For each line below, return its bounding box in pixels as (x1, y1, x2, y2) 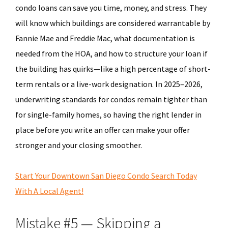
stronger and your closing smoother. (15, 140, 142, 150)
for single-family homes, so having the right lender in (15, 109, 202, 120)
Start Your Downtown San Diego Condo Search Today (15, 170, 197, 181)
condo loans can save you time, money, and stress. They (15, 3, 207, 13)
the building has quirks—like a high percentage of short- (15, 64, 211, 74)
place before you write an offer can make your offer (15, 125, 190, 135)
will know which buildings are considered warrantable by (15, 18, 210, 28)
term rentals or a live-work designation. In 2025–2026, (15, 79, 203, 89)
